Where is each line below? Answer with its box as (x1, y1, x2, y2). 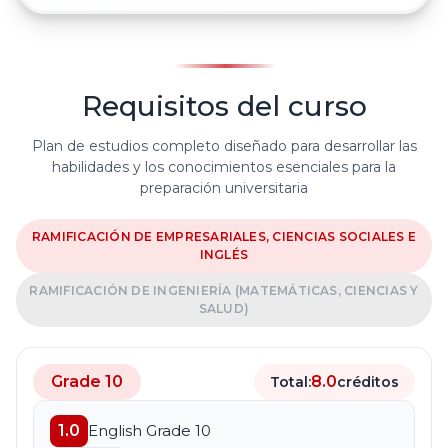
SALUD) (198, 301, 250, 317)
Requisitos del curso (81, 89, 367, 124)
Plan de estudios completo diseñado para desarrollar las (31, 137, 417, 156)
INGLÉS (199, 247, 249, 263)
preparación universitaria (140, 179, 308, 198)
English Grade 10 (88, 421, 211, 441)
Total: (270, 372, 311, 391)
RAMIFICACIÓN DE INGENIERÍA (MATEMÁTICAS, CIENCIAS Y (29, 283, 419, 299)
